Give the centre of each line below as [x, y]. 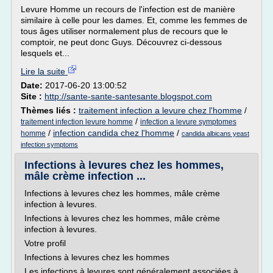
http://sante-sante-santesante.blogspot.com [128, 96]
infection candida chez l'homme [114, 133]
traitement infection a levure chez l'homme [160, 110]
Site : [33, 96]
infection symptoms [49, 144]
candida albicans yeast [215, 133]
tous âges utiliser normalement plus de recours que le [124, 31]
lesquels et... [45, 53]
